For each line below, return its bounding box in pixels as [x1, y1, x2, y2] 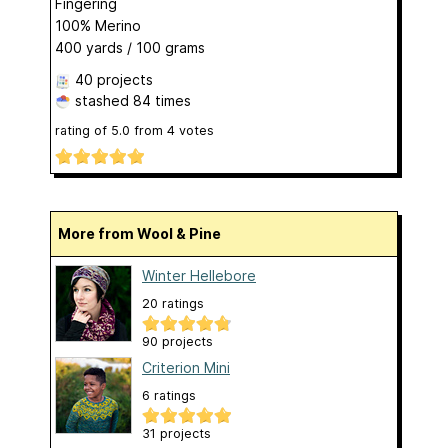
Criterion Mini [142, 359, 230, 377]
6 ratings [142, 388, 196, 404]
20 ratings [142, 296, 204, 312]
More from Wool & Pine [71, 225, 221, 243]
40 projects [75, 70, 153, 88]
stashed [71, 91, 133, 109]
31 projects [142, 426, 211, 442]
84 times [133, 91, 191, 109]
